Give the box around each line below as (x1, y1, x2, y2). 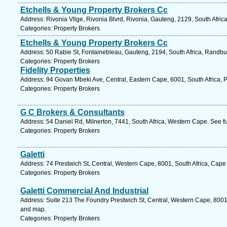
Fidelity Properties (20, 66, 90, 74)
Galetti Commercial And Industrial (20, 186, 148, 195)
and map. (20, 206, 46, 213)
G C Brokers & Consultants (20, 108, 125, 117)
